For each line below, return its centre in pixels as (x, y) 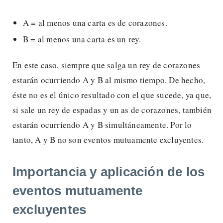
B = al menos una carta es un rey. (82, 39)
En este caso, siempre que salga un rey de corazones (107, 65)
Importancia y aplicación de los (109, 171)
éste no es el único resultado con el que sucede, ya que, (112, 95)
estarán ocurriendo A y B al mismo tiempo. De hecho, (109, 80)
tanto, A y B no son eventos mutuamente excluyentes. (108, 139)
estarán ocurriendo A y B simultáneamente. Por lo (102, 124)
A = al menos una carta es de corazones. (95, 22)
